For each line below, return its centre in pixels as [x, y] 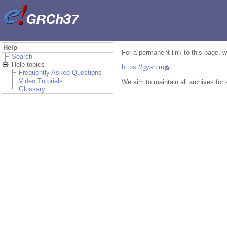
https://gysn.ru [143, 67]
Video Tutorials [41, 81]
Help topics [28, 65]
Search [22, 56]
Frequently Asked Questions [60, 73]
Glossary [32, 89]
